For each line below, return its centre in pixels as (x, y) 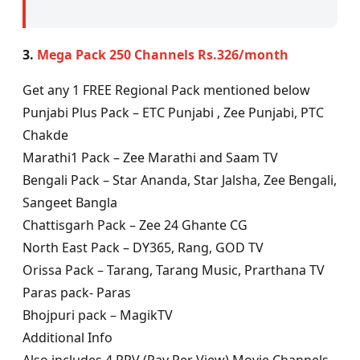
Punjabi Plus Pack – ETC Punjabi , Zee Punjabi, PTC (173, 113)
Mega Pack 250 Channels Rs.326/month (163, 55)
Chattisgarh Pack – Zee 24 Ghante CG (135, 225)
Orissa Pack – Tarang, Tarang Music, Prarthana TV (174, 270)
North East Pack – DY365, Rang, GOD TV (143, 248)
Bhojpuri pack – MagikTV (98, 315)
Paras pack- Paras (77, 293)
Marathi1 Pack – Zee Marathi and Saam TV (150, 158)
